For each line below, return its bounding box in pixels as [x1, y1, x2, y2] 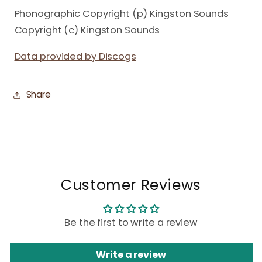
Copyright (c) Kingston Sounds [14, 23, 160, 37]
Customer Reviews [61, 174, 201, 195]
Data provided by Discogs [14, 49, 136, 63]
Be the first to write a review [64, 215, 198, 229]
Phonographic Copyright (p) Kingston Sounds [14, 7, 229, 21]
